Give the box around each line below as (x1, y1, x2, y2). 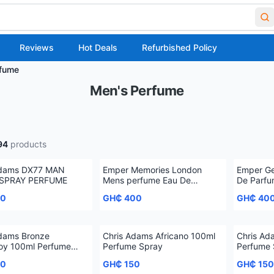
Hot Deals (78, 42, 117, 53)
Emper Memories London (103, 165, 202, 175)
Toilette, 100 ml (103, 185, 164, 196)
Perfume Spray (103, 241, 163, 251)
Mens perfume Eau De (103, 175, 191, 185)
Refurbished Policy (142, 42, 217, 53)
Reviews (20, 42, 54, 53)
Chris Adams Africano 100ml (103, 231, 215, 241)
